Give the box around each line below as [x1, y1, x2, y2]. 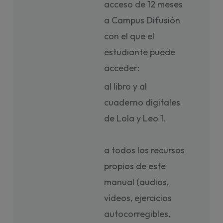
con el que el [104, 30, 155, 42]
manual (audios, [104, 176, 169, 188]
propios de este [104, 160, 166, 172]
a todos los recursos [104, 144, 185, 156]
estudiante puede [104, 46, 176, 58]
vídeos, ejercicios [104, 192, 172, 204]
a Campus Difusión [104, 14, 181, 26]
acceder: [104, 62, 140, 74]
